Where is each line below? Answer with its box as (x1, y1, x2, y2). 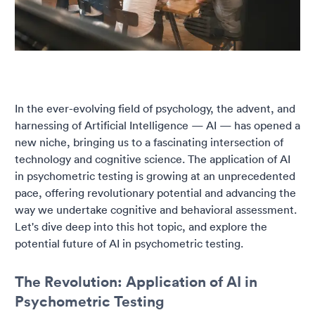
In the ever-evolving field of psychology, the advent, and (15, 101, 295, 116)
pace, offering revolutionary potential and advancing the (15, 186, 296, 200)
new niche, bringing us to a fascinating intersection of (15, 135, 283, 150)
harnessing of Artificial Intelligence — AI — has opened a (15, 118, 300, 133)
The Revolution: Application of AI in (15, 271, 257, 292)
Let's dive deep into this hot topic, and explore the (15, 219, 267, 234)
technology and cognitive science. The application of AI (15, 152, 290, 167)
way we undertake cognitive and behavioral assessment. (15, 202, 297, 217)
